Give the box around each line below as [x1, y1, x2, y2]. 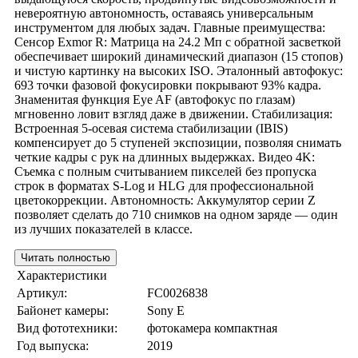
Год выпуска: [17, 338, 89, 352]
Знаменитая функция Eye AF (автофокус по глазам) [14, 92, 295, 106]
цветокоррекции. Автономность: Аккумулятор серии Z [14, 193, 316, 207]
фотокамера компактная [147, 320, 277, 335]
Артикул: [17, 285, 67, 300]
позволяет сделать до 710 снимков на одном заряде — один [14, 207, 338, 221]
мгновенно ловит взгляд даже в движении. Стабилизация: [14, 106, 332, 121]
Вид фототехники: [17, 320, 117, 335]
